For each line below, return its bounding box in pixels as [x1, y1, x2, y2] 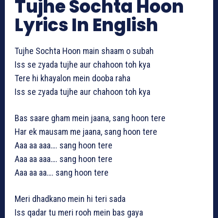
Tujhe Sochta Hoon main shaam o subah [15, 46, 154, 56]
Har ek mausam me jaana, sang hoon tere [15, 127, 157, 137]
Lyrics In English [15, 13, 158, 38]
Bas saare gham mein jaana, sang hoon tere [15, 113, 165, 124]
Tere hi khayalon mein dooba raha [15, 73, 130, 84]
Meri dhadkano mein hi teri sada [15, 194, 126, 204]
